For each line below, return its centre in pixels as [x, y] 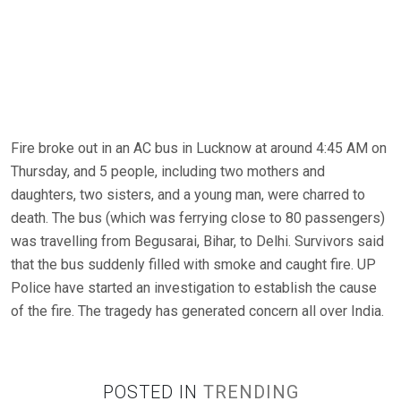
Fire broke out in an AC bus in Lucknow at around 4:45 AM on [199, 148]
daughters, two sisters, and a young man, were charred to [188, 195]
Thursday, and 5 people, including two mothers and [168, 171]
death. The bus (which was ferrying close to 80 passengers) [198, 218]
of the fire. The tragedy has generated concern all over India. [197, 311]
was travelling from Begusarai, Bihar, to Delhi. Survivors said [197, 241]
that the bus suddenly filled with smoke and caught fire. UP [193, 264]
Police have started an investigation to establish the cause [194, 288]
